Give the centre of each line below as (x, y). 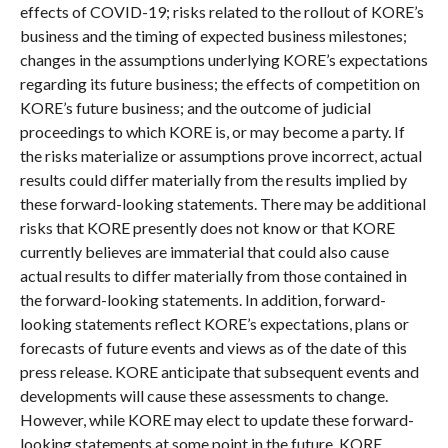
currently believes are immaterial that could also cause (204, 251)
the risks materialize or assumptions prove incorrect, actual (220, 155)
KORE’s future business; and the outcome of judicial (195, 107)
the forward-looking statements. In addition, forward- (202, 299)
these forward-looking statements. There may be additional (222, 203)
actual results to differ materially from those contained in (213, 275)
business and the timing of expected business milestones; (213, 35)
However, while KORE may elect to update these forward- (216, 419)
